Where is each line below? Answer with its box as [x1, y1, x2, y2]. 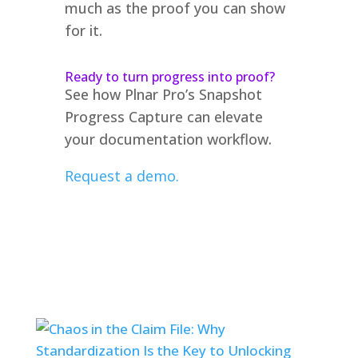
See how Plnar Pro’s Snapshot [64, 84, 262, 104]
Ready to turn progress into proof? [64, 67, 275, 86]
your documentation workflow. [64, 129, 272, 149]
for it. [64, 20, 102, 40]
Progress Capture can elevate [64, 106, 263, 126]
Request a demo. [64, 165, 179, 185]
